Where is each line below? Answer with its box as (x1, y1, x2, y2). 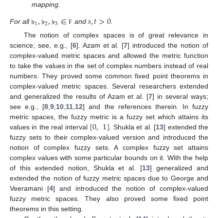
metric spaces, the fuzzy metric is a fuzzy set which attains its (10, 113, 208, 121)
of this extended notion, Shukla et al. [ (10, 164, 143, 172)
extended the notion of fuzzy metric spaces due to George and (10, 174, 208, 182)
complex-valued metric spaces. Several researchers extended (10, 82, 208, 91)
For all (10, 18, 31, 26)
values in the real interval (10, 123, 90, 131)
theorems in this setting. (10, 205, 83, 213)
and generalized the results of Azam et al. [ (10, 92, 149, 101)
